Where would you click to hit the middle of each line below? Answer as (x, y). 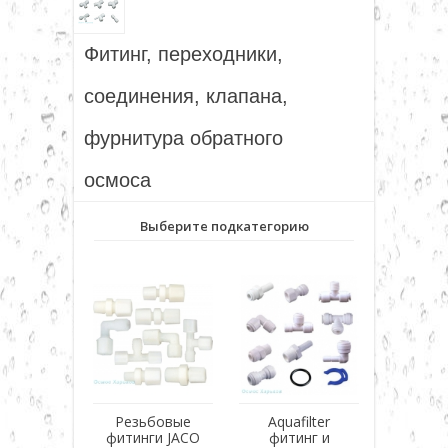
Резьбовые (153, 421)
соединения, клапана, (186, 95)
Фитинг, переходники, (183, 53)
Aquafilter (299, 421)
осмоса (117, 179)
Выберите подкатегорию (224, 225)
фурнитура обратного (183, 137)
